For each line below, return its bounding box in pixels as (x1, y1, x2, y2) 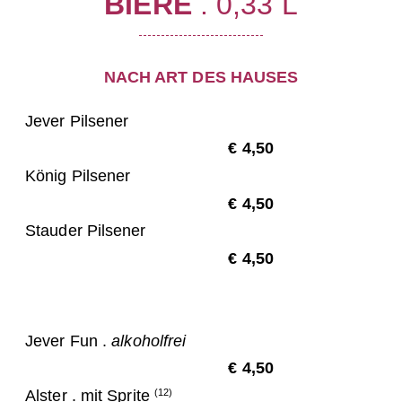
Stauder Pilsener (25, 222, 146, 240)
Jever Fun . (25, 331, 112, 350)
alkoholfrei (111, 331, 187, 350)
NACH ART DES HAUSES (103, 68, 299, 86)
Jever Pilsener (25, 111, 129, 130)
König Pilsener (25, 166, 131, 185)
